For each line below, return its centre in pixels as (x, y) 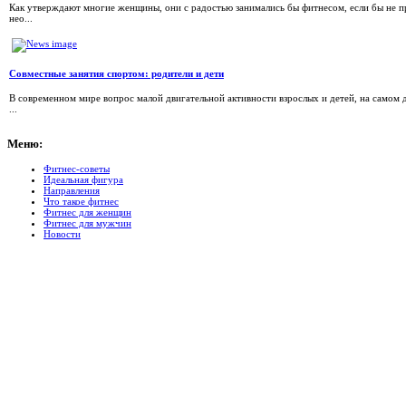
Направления (72, 190)
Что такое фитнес (81, 201)
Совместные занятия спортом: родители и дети (116, 74)
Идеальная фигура (83, 179)
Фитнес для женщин (87, 212)
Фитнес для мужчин (87, 222)
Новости (62, 233)
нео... (21, 19)
